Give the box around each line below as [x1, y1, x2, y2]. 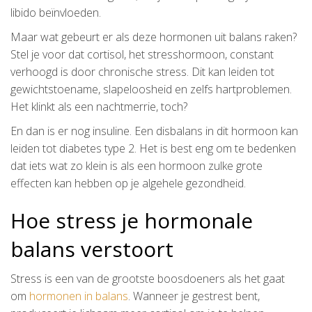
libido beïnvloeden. [10, 4, 101, 20]
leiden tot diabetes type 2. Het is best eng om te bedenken [10, 140, 296, 156]
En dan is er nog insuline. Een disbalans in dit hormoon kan [10, 123, 298, 139]
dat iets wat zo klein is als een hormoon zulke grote [10, 157, 263, 173]
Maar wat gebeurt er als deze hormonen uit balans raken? [10, 29, 297, 45]
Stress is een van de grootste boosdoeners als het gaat [10, 270, 285, 286]
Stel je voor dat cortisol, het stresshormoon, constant [10, 46, 274, 62]
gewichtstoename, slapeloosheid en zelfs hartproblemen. [10, 81, 292, 97]
